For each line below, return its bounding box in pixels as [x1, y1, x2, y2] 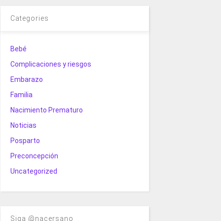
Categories [10, 14, 49, 22]
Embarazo [10, 75, 43, 83]
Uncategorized [10, 167, 57, 175]
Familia [10, 90, 33, 99]
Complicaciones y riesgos [10, 60, 91, 68]
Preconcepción [10, 151, 58, 160]
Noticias [10, 121, 37, 129]
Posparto [10, 136, 40, 145]
